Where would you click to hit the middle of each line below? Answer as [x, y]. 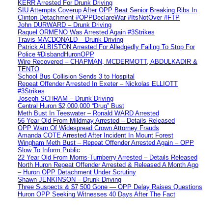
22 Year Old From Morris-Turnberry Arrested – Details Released [108, 157]
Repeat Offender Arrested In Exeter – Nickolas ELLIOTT [98, 83]
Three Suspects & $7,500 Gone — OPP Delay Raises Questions [110, 187]
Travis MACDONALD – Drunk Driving [70, 39]
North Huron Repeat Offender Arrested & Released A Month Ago [108, 165]
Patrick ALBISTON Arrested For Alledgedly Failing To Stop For [106, 47]
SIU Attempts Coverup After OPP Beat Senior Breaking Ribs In [107, 10]
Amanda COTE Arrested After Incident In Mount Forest [96, 135]
